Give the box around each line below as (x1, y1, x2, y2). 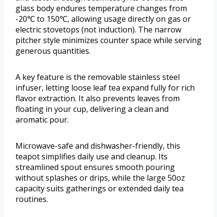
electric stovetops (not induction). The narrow (15, 24, 181, 35)
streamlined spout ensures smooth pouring (15, 161, 175, 172)
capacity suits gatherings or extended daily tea (15, 183, 184, 194)
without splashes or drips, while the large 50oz (15, 172, 185, 183)
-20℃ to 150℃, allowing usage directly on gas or (15, 13, 191, 24)
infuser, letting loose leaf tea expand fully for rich (15, 82, 195, 93)
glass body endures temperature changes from (15, 2, 187, 14)
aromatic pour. (15, 114, 69, 125)
